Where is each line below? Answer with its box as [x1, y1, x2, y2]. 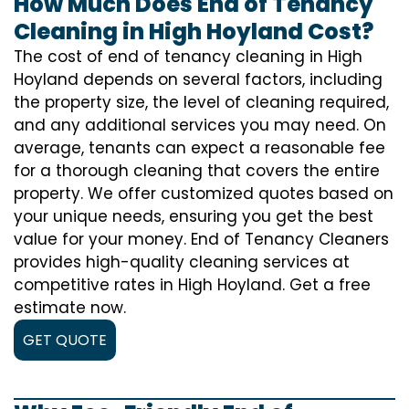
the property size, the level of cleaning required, [14, 91, 389, 113]
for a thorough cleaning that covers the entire [14, 160, 380, 182]
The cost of [14, 46, 108, 68]
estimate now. [14, 297, 126, 319]
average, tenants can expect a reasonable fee [14, 137, 385, 159]
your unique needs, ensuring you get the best [14, 205, 373, 227]
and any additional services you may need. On [14, 114, 386, 136]
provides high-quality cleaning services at [14, 251, 350, 273]
